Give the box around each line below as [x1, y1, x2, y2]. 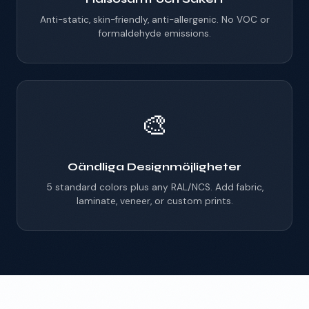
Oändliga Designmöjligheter [68, 159, 241, 173]
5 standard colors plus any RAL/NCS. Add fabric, [46, 181, 263, 193]
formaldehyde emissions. [98, 27, 211, 39]
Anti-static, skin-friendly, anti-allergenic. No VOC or [39, 13, 270, 26]
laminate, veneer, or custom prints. [76, 195, 233, 207]
